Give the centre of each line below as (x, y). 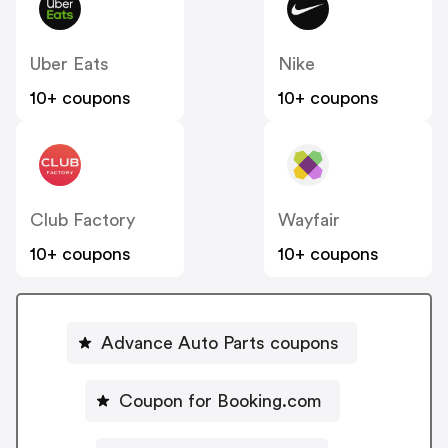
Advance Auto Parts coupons (220, 342)
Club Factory (82, 220)
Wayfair (309, 220)
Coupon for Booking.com (220, 400)
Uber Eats (69, 64)
